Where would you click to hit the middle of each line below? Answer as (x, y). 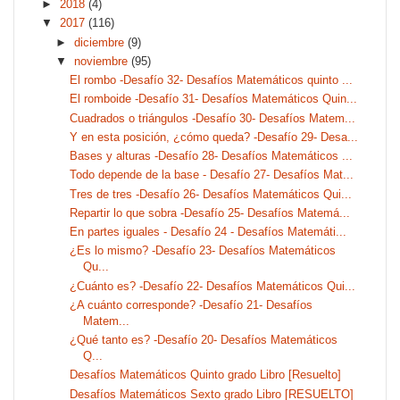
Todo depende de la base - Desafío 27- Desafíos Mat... (212, 175)
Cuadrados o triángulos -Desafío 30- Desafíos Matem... (213, 118)
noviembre (102, 61)
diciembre (100, 42)
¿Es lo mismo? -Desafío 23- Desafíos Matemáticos (203, 251)
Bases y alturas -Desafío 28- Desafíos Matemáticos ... (212, 156)
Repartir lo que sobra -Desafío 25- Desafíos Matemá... (210, 212)
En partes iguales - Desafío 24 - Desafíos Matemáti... (208, 232)
